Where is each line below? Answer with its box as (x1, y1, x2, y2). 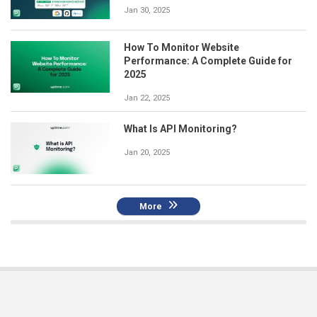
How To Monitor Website (124, 41, 239, 53)
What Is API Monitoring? (124, 122, 237, 134)
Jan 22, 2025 (124, 93, 170, 103)
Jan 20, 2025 (124, 147, 170, 157)
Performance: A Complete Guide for (124, 54, 292, 67)
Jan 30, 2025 (124, 5, 170, 15)
